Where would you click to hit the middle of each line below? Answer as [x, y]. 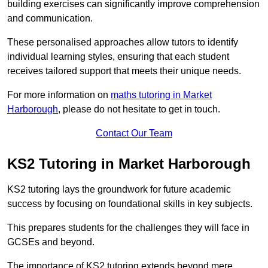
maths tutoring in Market [161, 95]
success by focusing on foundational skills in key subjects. [130, 204]
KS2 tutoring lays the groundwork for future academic [119, 190]
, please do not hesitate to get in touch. [139, 109]
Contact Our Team [134, 133]
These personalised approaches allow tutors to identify [123, 42]
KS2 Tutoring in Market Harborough [129, 164]
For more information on [59, 95]
